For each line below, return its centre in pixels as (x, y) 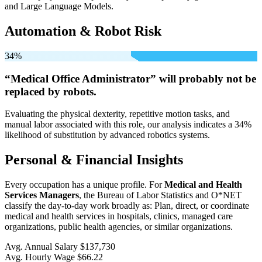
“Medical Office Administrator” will (92, 78)
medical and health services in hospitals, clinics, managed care (119, 216)
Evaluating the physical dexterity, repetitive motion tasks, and (117, 114)
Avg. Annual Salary (41, 247)
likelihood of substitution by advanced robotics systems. (107, 135)
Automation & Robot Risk (83, 31)
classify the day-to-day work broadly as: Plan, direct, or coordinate (127, 206)
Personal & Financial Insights (94, 160)
